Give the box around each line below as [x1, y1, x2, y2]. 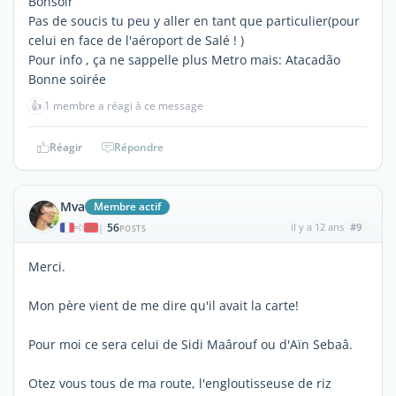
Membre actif [94, 198, 162, 214]
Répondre [114, 139, 164, 155]
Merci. [28, 257, 65, 275]
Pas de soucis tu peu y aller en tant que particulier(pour [28, 11, 360, 29]
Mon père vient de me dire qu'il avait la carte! [28, 296, 299, 314]
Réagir [49, 139, 82, 155]
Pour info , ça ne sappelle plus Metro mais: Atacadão [28, 50, 340, 68]
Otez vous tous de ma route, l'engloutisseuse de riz [28, 374, 331, 392]
